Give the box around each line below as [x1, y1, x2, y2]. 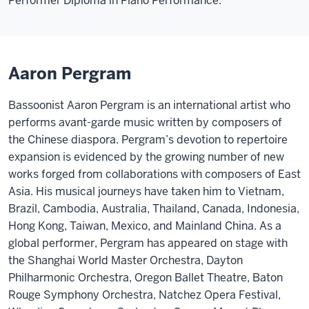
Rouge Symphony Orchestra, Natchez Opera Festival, [8, 288, 281, 302]
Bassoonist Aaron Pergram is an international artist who [8, 98, 290, 112]
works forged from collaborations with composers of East [8, 167, 301, 181]
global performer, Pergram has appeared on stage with [8, 236, 288, 250]
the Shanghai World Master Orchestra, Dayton [8, 253, 243, 268]
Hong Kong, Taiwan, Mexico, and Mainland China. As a [8, 219, 281, 233]
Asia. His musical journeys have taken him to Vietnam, [8, 184, 284, 199]
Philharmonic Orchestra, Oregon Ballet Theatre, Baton [8, 270, 283, 285]
